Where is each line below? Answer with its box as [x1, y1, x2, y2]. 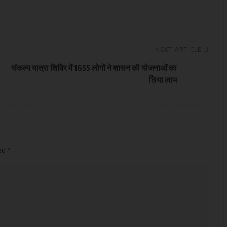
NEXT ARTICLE [155, 45, 202, 53]
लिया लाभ [148, 74, 177, 85]
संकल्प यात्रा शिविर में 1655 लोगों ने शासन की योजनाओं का [11, 63, 177, 73]
